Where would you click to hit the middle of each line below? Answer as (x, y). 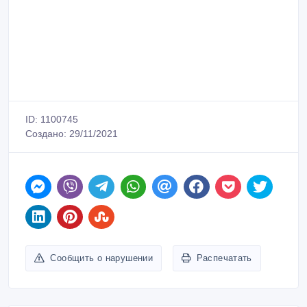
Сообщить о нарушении (102, 244)
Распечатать (224, 244)
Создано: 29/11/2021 (72, 120)
